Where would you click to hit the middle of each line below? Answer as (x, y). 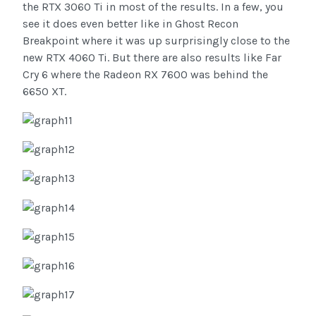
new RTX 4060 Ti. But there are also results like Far (152, 57)
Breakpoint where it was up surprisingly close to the (156, 40)
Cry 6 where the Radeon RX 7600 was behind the (145, 74)
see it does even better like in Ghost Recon (130, 23)
